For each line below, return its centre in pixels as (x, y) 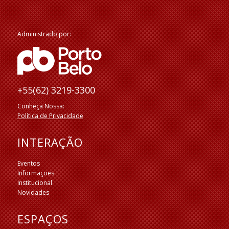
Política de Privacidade (50, 116)
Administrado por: (44, 34)
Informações (36, 173)
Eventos (28, 164)
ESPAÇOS (43, 219)
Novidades (33, 193)
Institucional (35, 183)
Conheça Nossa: (41, 106)
